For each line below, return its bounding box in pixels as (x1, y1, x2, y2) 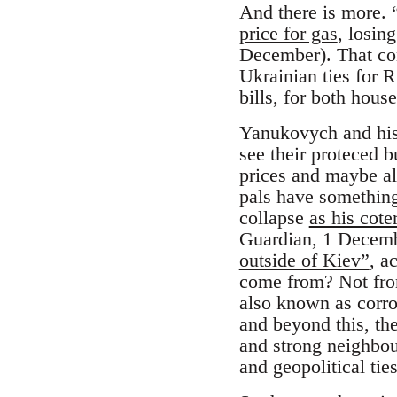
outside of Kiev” (238, 249, 370, 272)
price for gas (238, 22, 338, 45)
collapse (238, 206, 309, 230)
